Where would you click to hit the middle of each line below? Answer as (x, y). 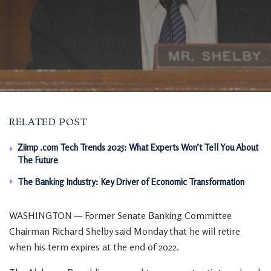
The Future (38, 160)
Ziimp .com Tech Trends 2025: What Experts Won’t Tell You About (138, 147)
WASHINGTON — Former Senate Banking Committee (120, 215)
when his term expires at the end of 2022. (94, 247)
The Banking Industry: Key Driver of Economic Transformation (131, 182)
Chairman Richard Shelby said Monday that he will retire (125, 231)
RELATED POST (48, 122)
